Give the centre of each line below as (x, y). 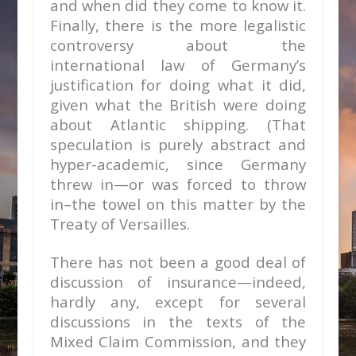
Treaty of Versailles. (120, 224)
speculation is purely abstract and (178, 144)
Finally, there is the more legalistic (178, 25)
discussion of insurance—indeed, (178, 282)
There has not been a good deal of (178, 262)
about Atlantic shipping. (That (178, 124)
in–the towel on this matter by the (178, 204)
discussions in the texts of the (178, 321)
